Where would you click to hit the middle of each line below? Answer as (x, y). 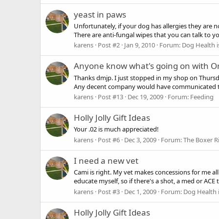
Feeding (202, 97)
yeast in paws (100, 14)
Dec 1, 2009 (140, 191)
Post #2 (109, 45)
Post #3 (109, 191)
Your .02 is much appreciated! (116, 129)
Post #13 (110, 97)
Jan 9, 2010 (140, 45)
